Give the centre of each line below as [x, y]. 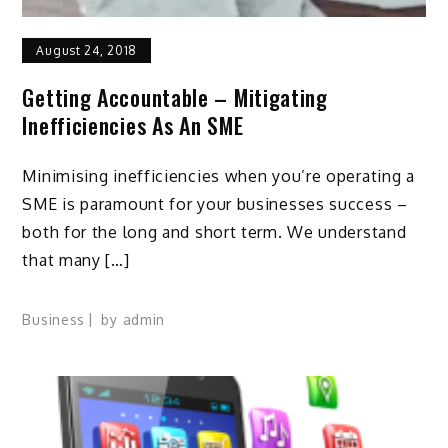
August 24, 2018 [86, 51]
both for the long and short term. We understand [214, 231]
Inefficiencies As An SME [133, 125]
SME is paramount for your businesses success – [215, 203]
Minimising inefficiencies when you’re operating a [218, 175]
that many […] [76, 259]
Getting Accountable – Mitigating [175, 97]
